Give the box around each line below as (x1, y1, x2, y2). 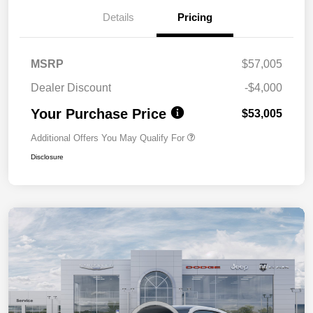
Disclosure (31, 152, 64, 161)
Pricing (177, 10, 212, 23)
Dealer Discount (31, 81, 111, 94)
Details (102, 10, 134, 23)
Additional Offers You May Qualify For (31, 132, 184, 143)
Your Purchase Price (31, 105, 166, 122)
